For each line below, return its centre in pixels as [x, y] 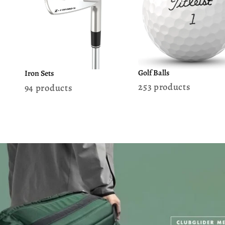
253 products [164, 87]
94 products [48, 87]
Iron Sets [39, 73]
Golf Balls [154, 72]
